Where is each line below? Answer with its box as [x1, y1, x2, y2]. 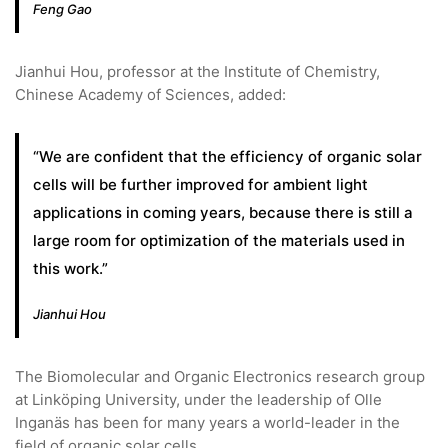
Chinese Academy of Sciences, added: [15, 85, 286, 105]
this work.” [33, 259, 108, 279]
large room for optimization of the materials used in [33, 231, 405, 251]
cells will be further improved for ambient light [33, 175, 368, 195]
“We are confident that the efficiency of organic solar [33, 147, 422, 167]
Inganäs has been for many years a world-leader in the [15, 413, 400, 433]
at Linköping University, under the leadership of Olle [15, 390, 382, 410]
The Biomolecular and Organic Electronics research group [15, 367, 425, 387]
